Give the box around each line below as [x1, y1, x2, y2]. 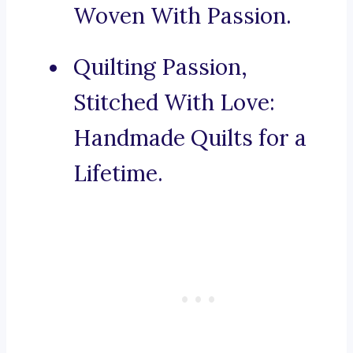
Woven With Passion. [73, 2, 292, 31]
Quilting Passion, [73, 53, 247, 82]
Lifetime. [73, 159, 163, 188]
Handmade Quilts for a [73, 124, 307, 153]
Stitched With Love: [73, 88, 275, 117]
